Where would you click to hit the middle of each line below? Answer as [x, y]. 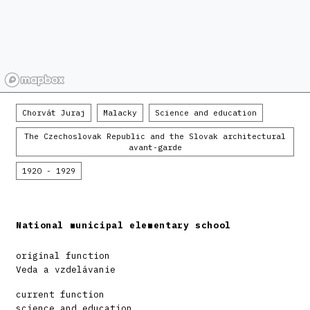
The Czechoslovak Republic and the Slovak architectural [155, 137]
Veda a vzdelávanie [66, 270]
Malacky [120, 113]
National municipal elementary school [124, 226]
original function [63, 256]
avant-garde [155, 148]
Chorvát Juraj [54, 113]
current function [60, 295]
